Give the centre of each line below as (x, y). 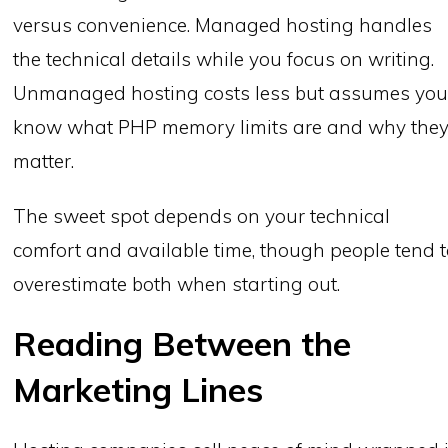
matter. (44, 160)
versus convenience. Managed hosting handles (223, 24)
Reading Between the (182, 344)
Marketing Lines (138, 390)
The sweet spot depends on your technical (202, 215)
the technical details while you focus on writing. (224, 58)
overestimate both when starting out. (177, 283)
